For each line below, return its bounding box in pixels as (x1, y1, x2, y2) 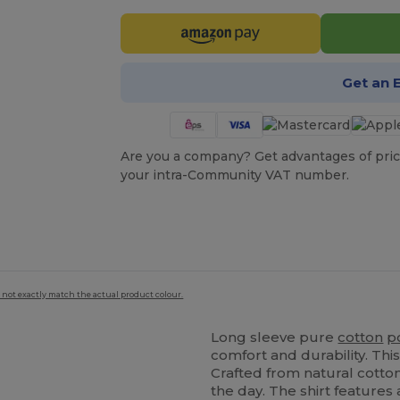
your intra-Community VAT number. (120, 167, 349, 184)
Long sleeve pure (211, 328, 338, 346)
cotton (337, 328, 384, 346)
